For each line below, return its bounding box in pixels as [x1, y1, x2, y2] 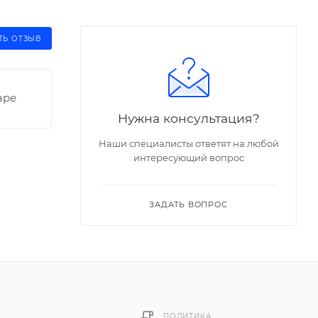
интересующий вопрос [133, 151, 244, 163]
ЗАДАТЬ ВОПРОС [149, 199, 228, 209]
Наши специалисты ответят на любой [98, 137, 279, 149]
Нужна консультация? [117, 110, 260, 126]
